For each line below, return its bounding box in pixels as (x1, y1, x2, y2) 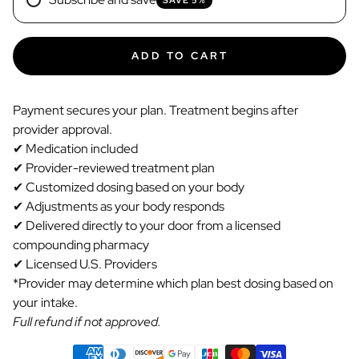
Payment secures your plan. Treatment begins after (13, 102, 299, 119)
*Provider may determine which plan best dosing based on (13, 275, 333, 292)
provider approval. (13, 121, 112, 138)
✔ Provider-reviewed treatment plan (13, 159, 215, 176)
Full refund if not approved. (13, 313, 161, 330)
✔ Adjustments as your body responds (13, 198, 224, 215)
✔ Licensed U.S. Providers (13, 256, 159, 272)
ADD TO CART (131, 49, 228, 63)
